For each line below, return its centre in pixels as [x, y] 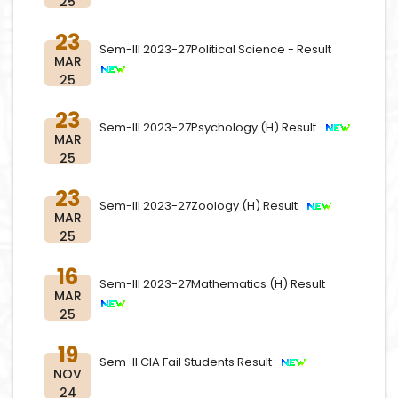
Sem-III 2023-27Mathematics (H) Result [215, 284]
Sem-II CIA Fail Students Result [190, 362]
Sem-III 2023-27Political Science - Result [218, 49]
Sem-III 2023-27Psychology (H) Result [212, 127]
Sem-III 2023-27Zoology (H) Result [203, 206]
